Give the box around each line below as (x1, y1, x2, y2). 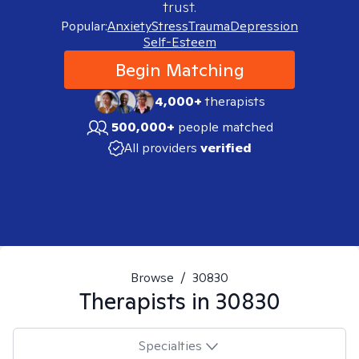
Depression (230, 18, 298, 34)
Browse (131, 269, 174, 286)
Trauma (188, 18, 230, 34)
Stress (151, 18, 188, 34)
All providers (123, 139, 197, 156)
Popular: (61, 18, 107, 34)
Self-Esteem (143, 34, 216, 50)
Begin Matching (115, 58, 244, 81)
